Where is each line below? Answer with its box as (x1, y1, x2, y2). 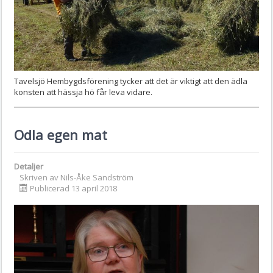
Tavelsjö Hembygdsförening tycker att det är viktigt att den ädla (14, 75, 247, 87)
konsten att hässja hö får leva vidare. (14, 86, 152, 97)
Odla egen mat (14, 125, 107, 144)
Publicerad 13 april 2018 (30, 182, 117, 194)
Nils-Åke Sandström (60, 171, 133, 183)
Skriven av (19, 171, 60, 183)
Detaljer (14, 160, 43, 172)
